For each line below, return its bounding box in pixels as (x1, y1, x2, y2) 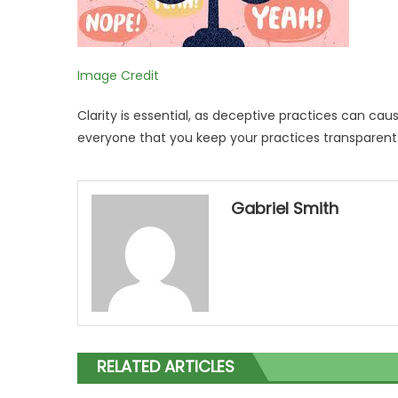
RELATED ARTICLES (97, 355, 235, 378)
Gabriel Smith (231, 197, 339, 220)
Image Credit (77, 67, 159, 85)
